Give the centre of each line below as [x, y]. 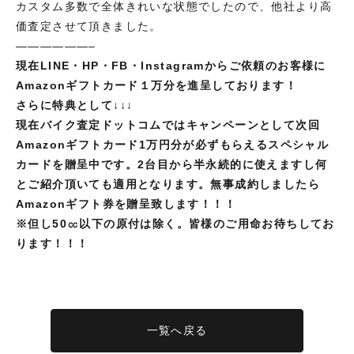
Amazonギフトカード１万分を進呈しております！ [156, 86]
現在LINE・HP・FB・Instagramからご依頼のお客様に [171, 66]
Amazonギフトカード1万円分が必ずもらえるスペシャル [173, 145]
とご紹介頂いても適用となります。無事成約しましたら [168, 185]
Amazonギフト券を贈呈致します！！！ [126, 204]
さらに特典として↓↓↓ [75, 105]
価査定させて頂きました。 [89, 26]
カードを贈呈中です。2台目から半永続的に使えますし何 [172, 165]
